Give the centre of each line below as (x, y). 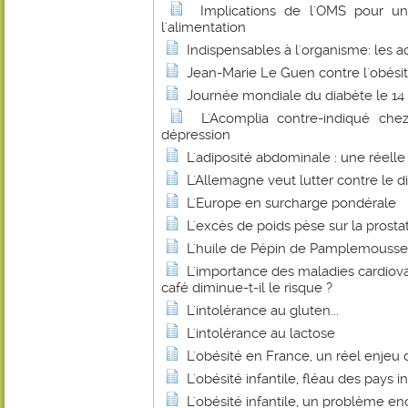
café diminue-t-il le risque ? (247, 288)
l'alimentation (204, 27)
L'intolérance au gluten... (263, 311)
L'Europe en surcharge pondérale (291, 203)
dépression (196, 135)
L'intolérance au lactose (261, 333)
